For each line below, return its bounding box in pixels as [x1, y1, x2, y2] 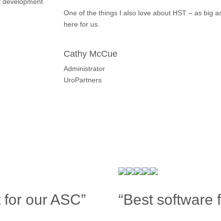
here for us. [64, 20, 100, 28]
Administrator [64, 64, 106, 73]
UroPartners [64, 75, 102, 84]
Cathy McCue [64, 48, 118, 59]
